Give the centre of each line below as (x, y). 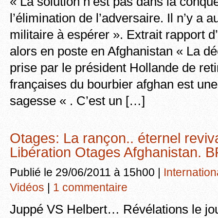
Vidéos (27, 187)
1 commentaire (90, 187)
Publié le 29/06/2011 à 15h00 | (87, 172)
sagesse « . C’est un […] (77, 100)
